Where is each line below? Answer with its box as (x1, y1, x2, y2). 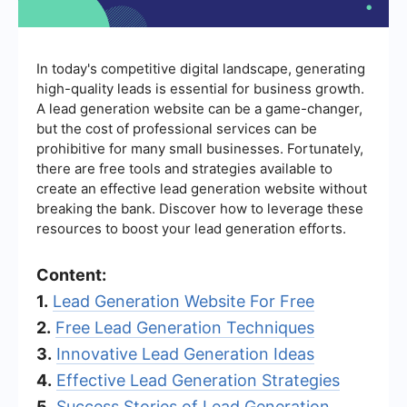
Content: (36, 264, 106, 284)
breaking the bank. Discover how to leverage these (36, 199, 363, 217)
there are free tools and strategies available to (36, 159, 333, 177)
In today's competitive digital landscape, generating (36, 59, 365, 77)
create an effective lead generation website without (36, 179, 367, 197)
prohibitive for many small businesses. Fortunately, (36, 139, 363, 157)
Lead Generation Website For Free (53, 291, 314, 311)
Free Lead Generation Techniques (55, 317, 314, 337)
